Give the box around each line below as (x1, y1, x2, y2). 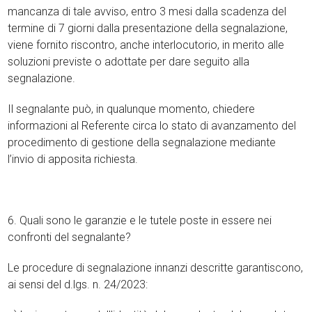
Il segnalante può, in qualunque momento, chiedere (8, 102, 256, 116)
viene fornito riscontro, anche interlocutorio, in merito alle (8, 38, 285, 52)
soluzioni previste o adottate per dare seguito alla (8, 55, 250, 68)
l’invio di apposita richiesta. (8, 153, 139, 166)
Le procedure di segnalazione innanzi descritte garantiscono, (8, 261, 304, 274)
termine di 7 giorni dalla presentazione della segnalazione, (8, 22, 288, 35)
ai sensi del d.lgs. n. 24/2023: (8, 278, 148, 291)
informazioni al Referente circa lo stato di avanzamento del (8, 119, 297, 132)
